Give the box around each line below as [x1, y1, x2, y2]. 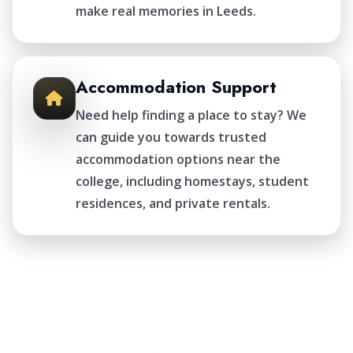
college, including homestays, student [76, 173, 309, 190]
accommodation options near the [76, 150, 281, 168]
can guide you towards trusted [76, 128, 266, 146]
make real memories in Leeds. [76, 2, 256, 20]
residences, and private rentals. [76, 195, 270, 212]
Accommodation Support [76, 75, 277, 99]
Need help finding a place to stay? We [76, 106, 307, 124]
